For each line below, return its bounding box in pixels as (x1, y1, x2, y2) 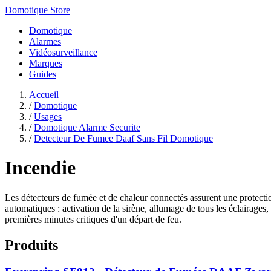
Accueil (29, 90, 59, 100)
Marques (29, 58, 62, 68)
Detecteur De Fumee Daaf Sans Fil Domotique (34, 133, 213, 143)
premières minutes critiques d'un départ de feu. (5, 214, 181, 224)
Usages (34, 111, 62, 122)
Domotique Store (5, 5, 70, 15)
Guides (29, 69, 56, 79)
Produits (5, 237, 58, 253)
